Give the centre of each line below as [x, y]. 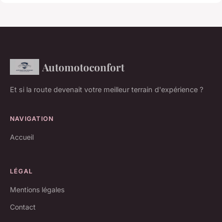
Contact [23, 207]
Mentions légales [37, 189]
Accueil [22, 137]
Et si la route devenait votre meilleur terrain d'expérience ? [107, 89]
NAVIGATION [32, 118]
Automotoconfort [83, 67]
